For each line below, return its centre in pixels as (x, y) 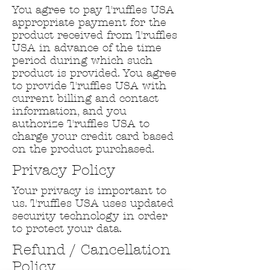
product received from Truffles (95, 35)
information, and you (69, 111)
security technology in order (90, 216)
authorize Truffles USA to (81, 124)
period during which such (82, 60)
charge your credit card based (93, 136)
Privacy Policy (64, 170)
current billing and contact (85, 98)
